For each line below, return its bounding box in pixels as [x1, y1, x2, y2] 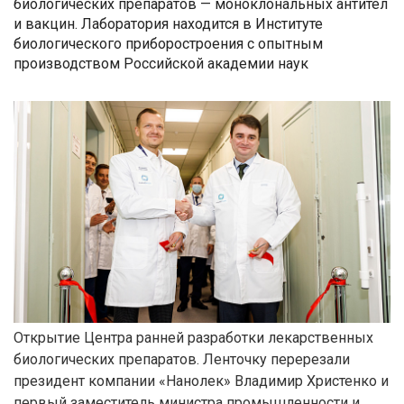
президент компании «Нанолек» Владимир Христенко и [14, 372, 389, 390]
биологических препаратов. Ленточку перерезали [14, 350, 350, 368]
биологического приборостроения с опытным [14, 35, 323, 52]
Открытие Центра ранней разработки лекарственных [14, 328, 373, 346]
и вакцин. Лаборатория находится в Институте [14, 15, 323, 32]
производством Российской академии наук [14, 55, 308, 72]
